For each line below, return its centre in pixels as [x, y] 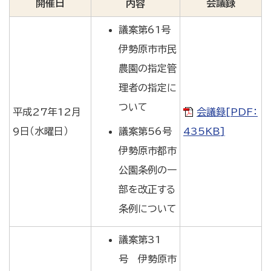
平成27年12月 [47, 112]
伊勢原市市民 [148, 49]
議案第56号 [145, 131]
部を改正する [147, 189]
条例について [148, 209]
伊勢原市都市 [148, 151]
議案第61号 [145, 30]
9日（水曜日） [41, 131]
